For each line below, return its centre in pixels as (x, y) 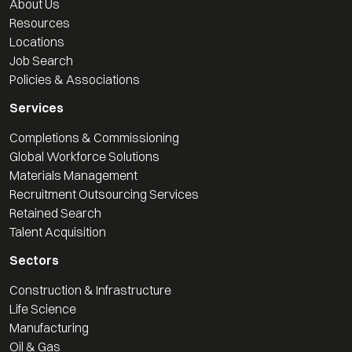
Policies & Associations (75, 79)
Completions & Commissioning (94, 137)
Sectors (34, 260)
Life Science (43, 308)
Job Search (41, 60)
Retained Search (55, 213)
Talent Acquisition (58, 231)
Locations (37, 41)
